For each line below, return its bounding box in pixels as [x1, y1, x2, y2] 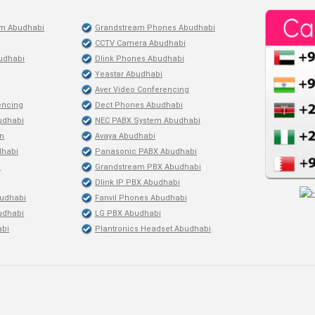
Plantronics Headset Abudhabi [94, 224, 211, 233]
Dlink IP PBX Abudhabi [94, 178, 180, 187]
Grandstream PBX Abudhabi [94, 162, 201, 172]
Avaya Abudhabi [94, 131, 155, 141]
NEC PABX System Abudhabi [94, 116, 200, 125]
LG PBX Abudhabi [94, 209, 161, 218]
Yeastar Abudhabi [94, 70, 162, 79]
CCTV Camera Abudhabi [94, 39, 186, 48]
